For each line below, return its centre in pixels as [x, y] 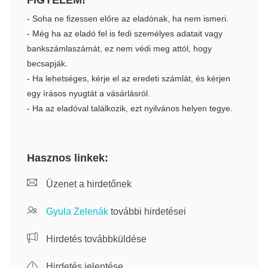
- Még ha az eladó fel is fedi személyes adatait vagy [125, 33]
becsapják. [47, 63]
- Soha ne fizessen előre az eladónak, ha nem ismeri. [128, 19]
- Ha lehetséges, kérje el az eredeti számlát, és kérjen [129, 78]
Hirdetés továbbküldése [95, 239]
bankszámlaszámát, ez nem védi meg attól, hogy [119, 48]
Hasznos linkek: [68, 158]
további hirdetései [147, 211]
